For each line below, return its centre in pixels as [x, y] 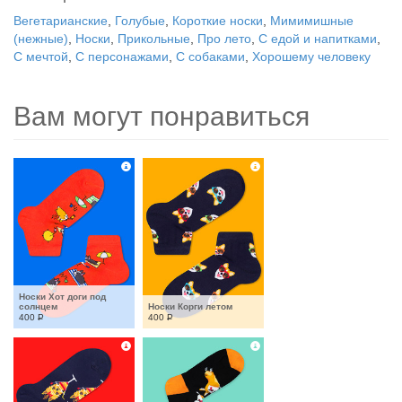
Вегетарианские [61, 21]
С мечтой [41, 57]
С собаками [210, 57]
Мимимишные [312, 21]
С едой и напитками [318, 39]
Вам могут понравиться [162, 116]
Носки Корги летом [190, 306]
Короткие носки [218, 21]
